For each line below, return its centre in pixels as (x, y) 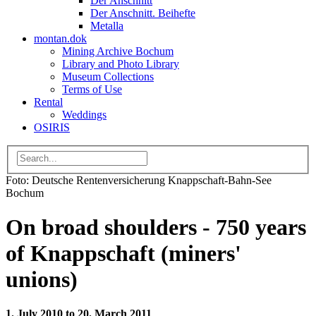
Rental (48, 102)
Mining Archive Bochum (118, 51)
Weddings (84, 115)
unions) (42, 280)
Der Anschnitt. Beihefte (143, 13)
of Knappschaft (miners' (123, 254)
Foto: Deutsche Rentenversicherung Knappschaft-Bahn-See (139, 180)
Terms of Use (92, 89)
